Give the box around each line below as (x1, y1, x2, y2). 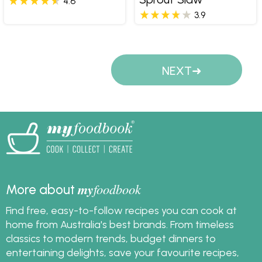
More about (6, 182, 78, 198)
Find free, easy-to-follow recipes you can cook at (6, 204, 237, 217)
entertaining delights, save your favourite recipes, (6, 246, 239, 259)
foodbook (94, 180, 141, 198)
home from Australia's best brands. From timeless (6, 218, 234, 231)
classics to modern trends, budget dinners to (6, 232, 216, 245)
